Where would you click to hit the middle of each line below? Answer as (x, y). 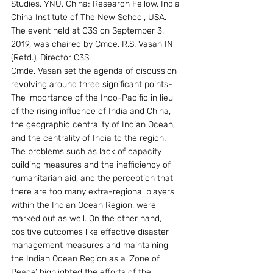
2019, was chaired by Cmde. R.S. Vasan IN (93, 44)
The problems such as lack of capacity (87, 151)
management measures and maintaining (91, 245)
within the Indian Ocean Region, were (85, 205)
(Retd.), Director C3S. (51, 58)
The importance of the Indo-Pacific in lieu (93, 98)
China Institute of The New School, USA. (90, 17)
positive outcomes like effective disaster (91, 232)
